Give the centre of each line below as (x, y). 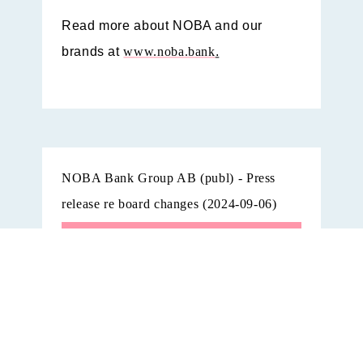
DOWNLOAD (157, 244)
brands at (93, 52)
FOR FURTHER (137, 325)
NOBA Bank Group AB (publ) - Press (169, 178)
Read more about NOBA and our (162, 26)
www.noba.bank (169, 52)
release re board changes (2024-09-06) (169, 204)
